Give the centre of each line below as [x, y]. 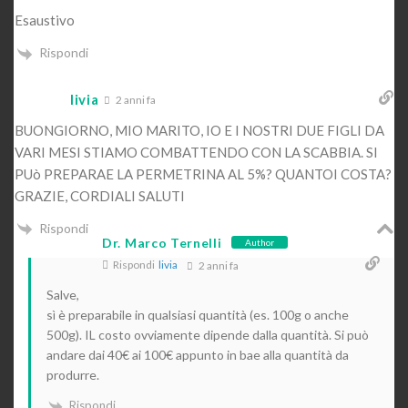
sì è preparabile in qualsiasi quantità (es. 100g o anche [198, 314]
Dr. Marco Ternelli [162, 242]
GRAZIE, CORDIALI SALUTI [100, 195]
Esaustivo [45, 20]
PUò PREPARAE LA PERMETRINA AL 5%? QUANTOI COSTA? [203, 173]
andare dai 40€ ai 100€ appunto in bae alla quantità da [198, 354]
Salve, [63, 294]
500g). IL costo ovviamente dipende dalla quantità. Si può [208, 334]
